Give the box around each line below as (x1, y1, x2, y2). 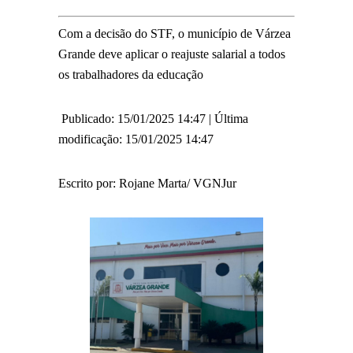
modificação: (58, 132, 125, 146)
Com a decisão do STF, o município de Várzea (58, 26, 291, 40)
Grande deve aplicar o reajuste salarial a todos (58, 46, 285, 61)
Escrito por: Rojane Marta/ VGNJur (58, 176, 236, 190)
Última (214, 111, 248, 125)
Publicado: (58, 111, 117, 125)
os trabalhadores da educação (58, 67, 203, 81)
